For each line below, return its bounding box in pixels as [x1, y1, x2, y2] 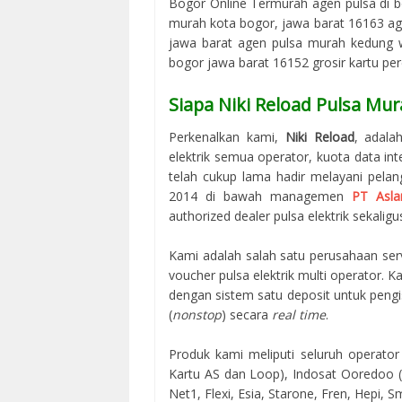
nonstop [172, 306, 222, 324]
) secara [222, 306, 272, 324]
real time [272, 306, 326, 324]
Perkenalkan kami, [169, 128, 285, 146]
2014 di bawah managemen [169, 188, 352, 205]
